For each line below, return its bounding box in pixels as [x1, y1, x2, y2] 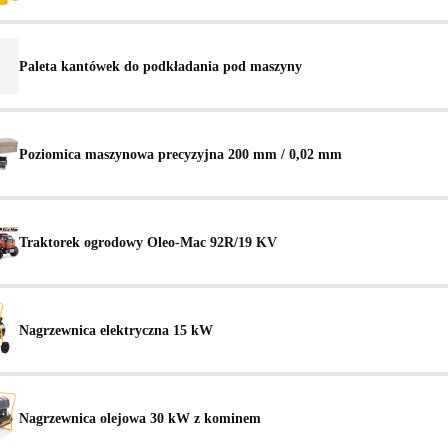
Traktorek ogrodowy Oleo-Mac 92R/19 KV [19, 233, 277, 250]
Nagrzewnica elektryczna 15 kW [19, 321, 213, 338]
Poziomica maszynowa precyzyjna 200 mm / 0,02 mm [19, 145, 342, 162]
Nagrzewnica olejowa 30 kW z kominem [19, 409, 261, 426]
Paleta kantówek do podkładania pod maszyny [19, 57, 302, 74]
